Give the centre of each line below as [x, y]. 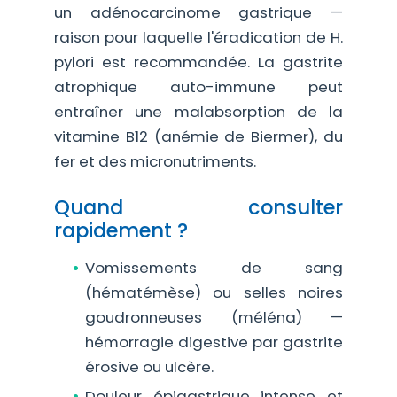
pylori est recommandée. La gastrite [198, 62]
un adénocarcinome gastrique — [198, 12]
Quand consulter [198, 207]
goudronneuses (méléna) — [214, 317]
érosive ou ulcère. [149, 367]
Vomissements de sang [214, 268]
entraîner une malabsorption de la [198, 112]
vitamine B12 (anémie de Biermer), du [198, 136]
